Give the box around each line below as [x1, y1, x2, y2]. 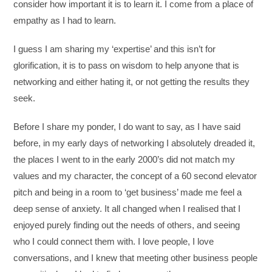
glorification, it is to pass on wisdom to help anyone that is [13, 59, 240, 70]
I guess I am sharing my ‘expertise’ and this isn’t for [13, 43, 216, 54]
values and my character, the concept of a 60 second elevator [13, 170, 257, 181]
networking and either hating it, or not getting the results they [13, 76, 250, 87]
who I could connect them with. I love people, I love [13, 236, 214, 246]
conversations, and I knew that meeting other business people [13, 252, 258, 263]
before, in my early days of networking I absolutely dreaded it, [13, 137, 256, 148]
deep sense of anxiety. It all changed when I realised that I [13, 203, 241, 214]
